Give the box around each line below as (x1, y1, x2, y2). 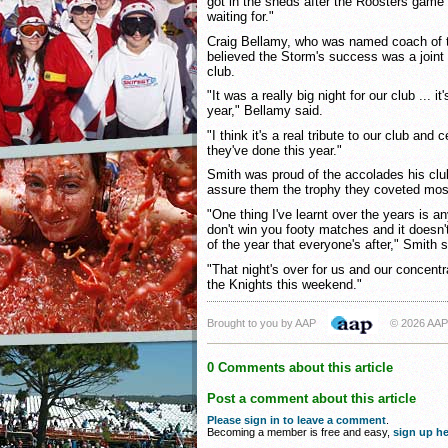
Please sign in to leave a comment (207, 414, 386, 427)
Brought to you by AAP (207, 317, 316, 330)
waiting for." (207, 8, 274, 24)
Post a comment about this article (207, 391, 416, 407)
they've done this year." (207, 142, 342, 158)
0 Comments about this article (207, 360, 393, 376)
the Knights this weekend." (207, 276, 362, 292)
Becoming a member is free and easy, (207, 426, 393, 439)
